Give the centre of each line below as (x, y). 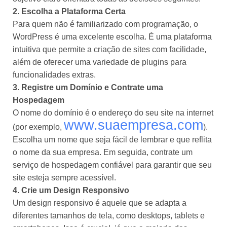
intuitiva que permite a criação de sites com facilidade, (109, 50)
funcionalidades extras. (54, 75)
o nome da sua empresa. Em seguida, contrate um (103, 153)
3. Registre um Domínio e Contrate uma (88, 88)
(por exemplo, (38, 127)
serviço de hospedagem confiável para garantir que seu (112, 165)
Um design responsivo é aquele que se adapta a (100, 203)
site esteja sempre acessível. (64, 178)
